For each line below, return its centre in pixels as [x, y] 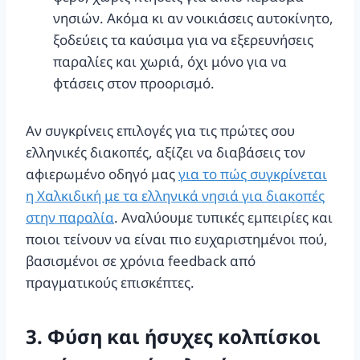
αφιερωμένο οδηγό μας [102, 174]
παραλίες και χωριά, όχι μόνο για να [170, 61]
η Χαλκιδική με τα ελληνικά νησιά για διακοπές [175, 195]
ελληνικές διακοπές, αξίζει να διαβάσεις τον [166, 152]
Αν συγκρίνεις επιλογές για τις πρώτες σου [160, 130]
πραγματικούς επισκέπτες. [110, 282]
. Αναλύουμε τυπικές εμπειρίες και [223, 217]
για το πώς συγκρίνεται [253, 174]
